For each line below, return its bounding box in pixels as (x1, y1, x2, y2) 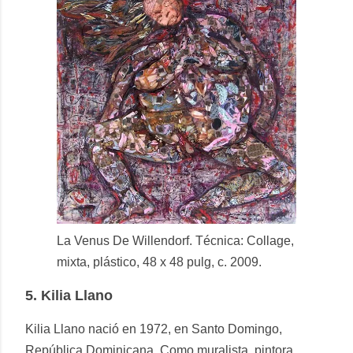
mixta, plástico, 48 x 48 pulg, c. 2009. (57, 255, 262, 269)
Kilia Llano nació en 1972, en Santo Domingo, (25, 322, 282, 336)
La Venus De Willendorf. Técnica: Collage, (57, 234, 294, 248)
